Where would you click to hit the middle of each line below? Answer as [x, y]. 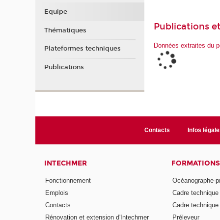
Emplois [57, 193]
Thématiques [65, 30]
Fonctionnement [68, 181]
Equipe [55, 12]
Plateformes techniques [82, 49]
